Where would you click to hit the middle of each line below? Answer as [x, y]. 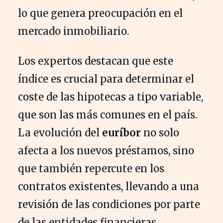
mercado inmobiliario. [73, 31]
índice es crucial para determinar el [106, 79]
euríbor [121, 132]
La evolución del [60, 132]
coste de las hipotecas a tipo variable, [111, 97]
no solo [160, 132]
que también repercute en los [91, 168]
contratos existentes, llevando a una [109, 186]
